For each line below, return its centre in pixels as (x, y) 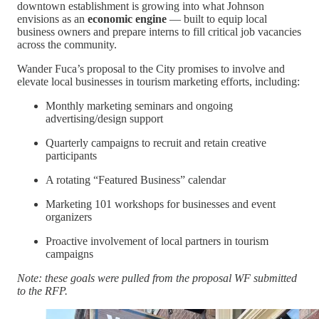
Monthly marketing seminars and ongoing (139, 105)
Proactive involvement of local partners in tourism (157, 241)
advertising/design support (104, 118)
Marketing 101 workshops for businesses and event (161, 204)
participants (71, 155)
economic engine (127, 19)
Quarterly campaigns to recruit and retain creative (156, 142)
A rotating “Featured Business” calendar (136, 179)
